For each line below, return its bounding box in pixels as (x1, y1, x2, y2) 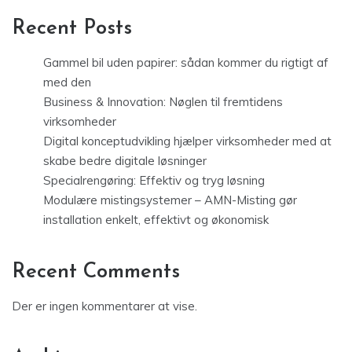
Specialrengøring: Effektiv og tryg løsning (43, 173, 265, 189)
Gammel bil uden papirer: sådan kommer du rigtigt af (43, 55, 328, 71)
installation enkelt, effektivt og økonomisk (43, 212, 269, 228)
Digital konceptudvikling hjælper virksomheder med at (43, 134, 332, 149)
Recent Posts (12, 18, 132, 40)
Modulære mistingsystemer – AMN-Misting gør (43, 192, 297, 208)
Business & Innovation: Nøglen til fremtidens (43, 94, 283, 110)
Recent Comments (12, 262, 180, 284)
